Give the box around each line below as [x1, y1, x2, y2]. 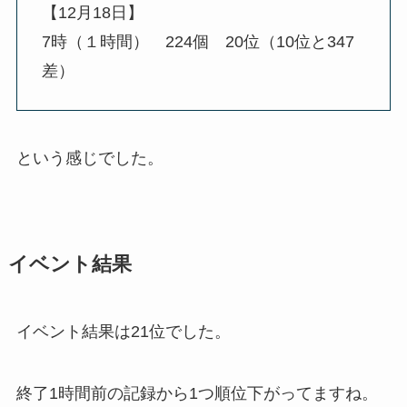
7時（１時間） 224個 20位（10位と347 [41, 33, 354, 52]
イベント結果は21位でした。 [15, 322, 231, 341]
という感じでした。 [15, 148, 164, 167]
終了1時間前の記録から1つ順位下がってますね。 [15, 383, 378, 402]
